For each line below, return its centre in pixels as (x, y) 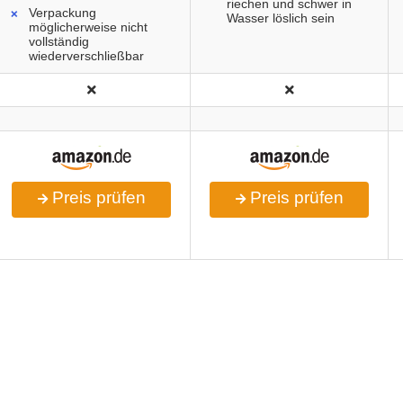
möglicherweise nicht (88, 27)
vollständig (59, 42)
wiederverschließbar (86, 56)
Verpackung (63, 13)
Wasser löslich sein (281, 18)
